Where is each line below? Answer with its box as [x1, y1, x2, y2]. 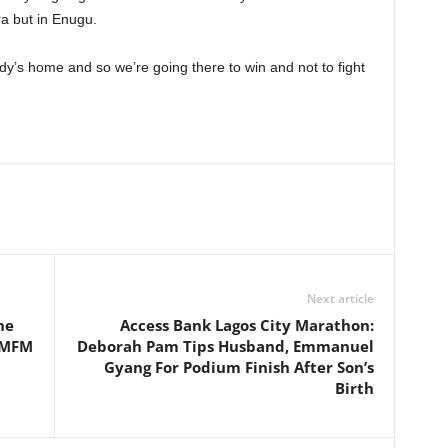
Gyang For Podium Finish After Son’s [103, 357, 374, 377]
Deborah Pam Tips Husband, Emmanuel [76, 336, 374, 356]
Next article [306, 290, 374, 307]
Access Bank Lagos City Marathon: [119, 315, 374, 335]
